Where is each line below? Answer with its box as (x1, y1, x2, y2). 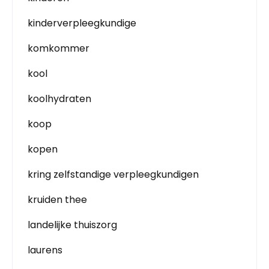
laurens (28, 243, 62, 257)
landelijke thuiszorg (28, 218, 117, 232)
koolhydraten (28, 92, 91, 106)
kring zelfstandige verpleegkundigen (28, 168, 199, 181)
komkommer (28, 41, 89, 55)
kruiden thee (28, 193, 87, 207)
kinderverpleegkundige (28, 16, 136, 30)
